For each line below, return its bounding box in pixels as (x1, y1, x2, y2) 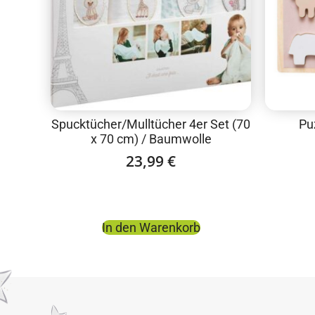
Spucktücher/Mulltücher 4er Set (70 (51, 117, 250, 132)
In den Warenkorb (101, 219, 200, 235)
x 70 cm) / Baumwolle (90, 131, 212, 147)
